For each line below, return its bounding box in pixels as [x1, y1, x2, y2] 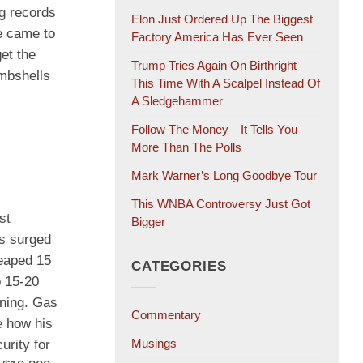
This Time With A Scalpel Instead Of [131, 76, 320, 91]
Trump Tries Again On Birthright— [131, 58, 309, 73]
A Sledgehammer [131, 94, 223, 109]
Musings [131, 336, 177, 351]
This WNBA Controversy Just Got [131, 197, 310, 211]
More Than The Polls [131, 140, 241, 155]
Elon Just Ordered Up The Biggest [131, 12, 313, 27]
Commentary [131, 308, 201, 322]
